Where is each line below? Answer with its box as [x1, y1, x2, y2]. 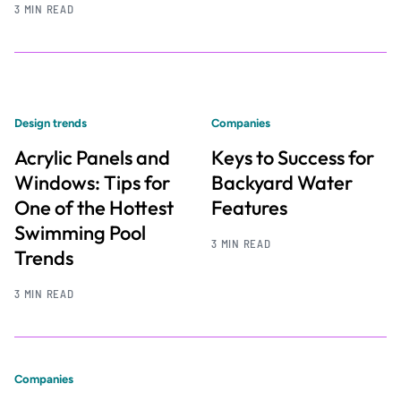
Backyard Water [211, 170, 353, 196]
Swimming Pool [14, 220, 146, 246]
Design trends [14, 115, 87, 130]
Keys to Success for [211, 145, 374, 171]
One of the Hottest [14, 195, 174, 221]
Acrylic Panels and [14, 145, 170, 171]
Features [211, 195, 287, 221]
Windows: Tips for [14, 170, 170, 196]
